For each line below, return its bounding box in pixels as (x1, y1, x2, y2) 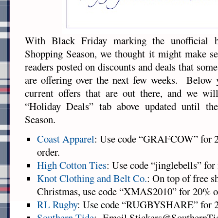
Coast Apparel (37, 132, 94, 146)
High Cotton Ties (37, 158, 107, 172)
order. (37, 145, 60, 159)
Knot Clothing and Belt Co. (37, 171, 147, 185)
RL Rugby (37, 198, 77, 212)
